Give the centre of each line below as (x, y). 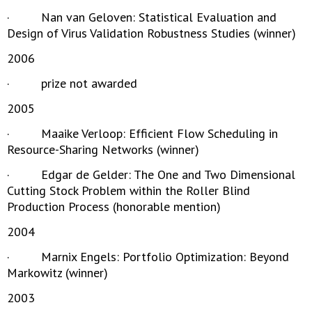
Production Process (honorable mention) (114, 206)
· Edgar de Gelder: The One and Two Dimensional (151, 174)
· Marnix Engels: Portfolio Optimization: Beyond (148, 257)
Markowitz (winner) (57, 273)
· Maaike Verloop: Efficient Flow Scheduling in (142, 133)
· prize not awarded (72, 83)
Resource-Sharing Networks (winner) (103, 149)
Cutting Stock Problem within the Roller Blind (128, 190)
